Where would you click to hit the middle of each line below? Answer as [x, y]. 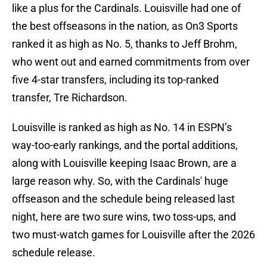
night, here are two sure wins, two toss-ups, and [124, 217]
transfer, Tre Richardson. [70, 98]
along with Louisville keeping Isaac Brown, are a [124, 163]
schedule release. [54, 253]
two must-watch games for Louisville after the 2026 [133, 235]
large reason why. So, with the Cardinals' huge [120, 181]
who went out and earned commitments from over [131, 62]
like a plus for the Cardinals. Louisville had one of [126, 8]
